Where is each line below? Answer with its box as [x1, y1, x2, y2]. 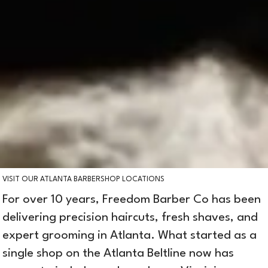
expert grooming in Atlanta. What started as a [2, 229, 257, 242]
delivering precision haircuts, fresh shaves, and [2, 211, 258, 224]
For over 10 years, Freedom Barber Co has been [2, 193, 261, 206]
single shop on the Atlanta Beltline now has [2, 247, 234, 260]
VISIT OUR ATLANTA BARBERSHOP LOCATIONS [2, 175, 165, 183]
